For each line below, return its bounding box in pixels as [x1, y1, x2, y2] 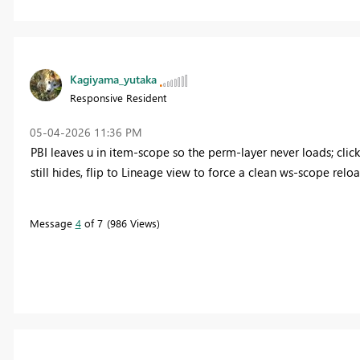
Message [29, 216, 76, 231]
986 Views [109, 216, 157, 231]
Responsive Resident [69, 91, 166, 105]
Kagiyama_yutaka [69, 72, 157, 88]
